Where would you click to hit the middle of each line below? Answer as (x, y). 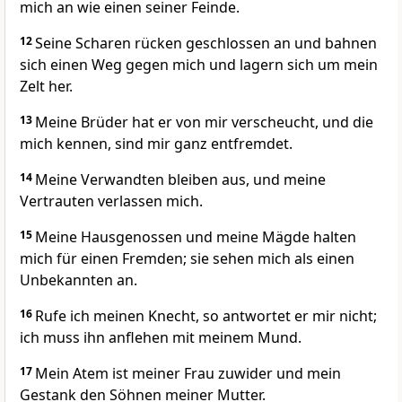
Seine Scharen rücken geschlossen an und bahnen (206, 44)
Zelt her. (46, 87)
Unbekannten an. (79, 280)
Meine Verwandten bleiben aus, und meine (180, 180)
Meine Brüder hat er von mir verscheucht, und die (204, 122)
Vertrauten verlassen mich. (111, 201)
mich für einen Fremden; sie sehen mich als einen (187, 259)
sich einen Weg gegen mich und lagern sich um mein (199, 65)
